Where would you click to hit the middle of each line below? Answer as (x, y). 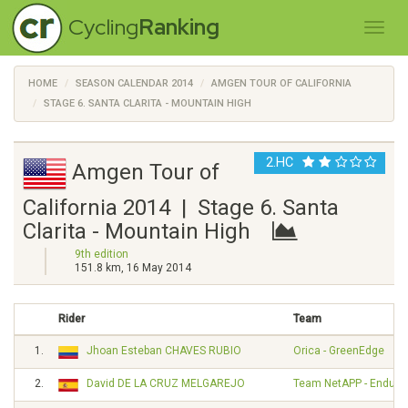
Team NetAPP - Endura (349, 383)
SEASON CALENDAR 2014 (134, 83)
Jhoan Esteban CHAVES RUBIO (164, 351)
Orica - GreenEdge (339, 351)
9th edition (102, 254)
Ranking (179, 27)
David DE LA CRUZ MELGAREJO (166, 383)
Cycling (103, 27)
